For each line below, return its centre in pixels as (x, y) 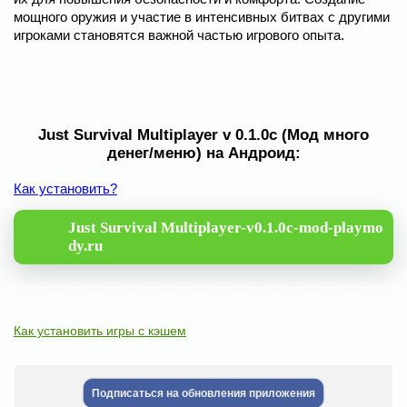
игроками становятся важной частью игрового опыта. (179, 35)
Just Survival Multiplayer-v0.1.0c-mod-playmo (226, 228)
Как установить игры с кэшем (100, 331)
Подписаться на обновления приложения (203, 393)
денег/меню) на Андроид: (203, 153)
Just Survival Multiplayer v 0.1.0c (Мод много (203, 135)
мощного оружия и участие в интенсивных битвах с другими (202, 17)
